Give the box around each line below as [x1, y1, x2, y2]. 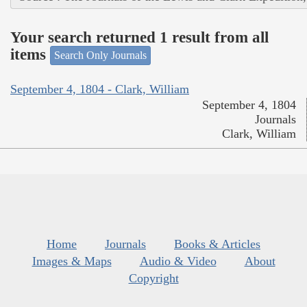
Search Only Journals [54, 49, 147, 62]
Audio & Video [139, 254, 217, 268]
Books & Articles [174, 236, 260, 251]
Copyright [128, 271, 179, 285]
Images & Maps [32, 254, 112, 268]
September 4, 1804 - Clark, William [10, 82, 189, 96]
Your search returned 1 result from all [10, 28, 269, 46]
